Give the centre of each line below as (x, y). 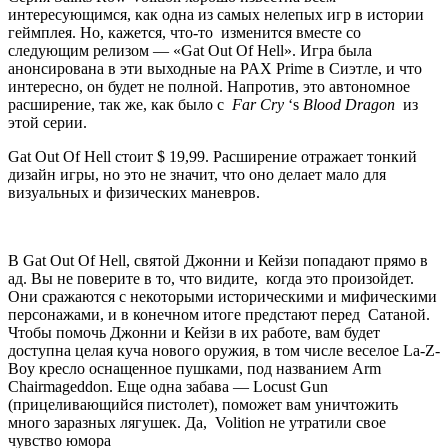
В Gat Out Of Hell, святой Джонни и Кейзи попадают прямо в (218, 261)
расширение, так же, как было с (120, 105)
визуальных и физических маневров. (134, 193)
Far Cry (260, 105)
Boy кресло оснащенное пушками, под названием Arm (194, 369)
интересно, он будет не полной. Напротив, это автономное (209, 87)
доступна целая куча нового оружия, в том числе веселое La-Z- (224, 351)
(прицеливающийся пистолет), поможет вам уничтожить (203, 405)
